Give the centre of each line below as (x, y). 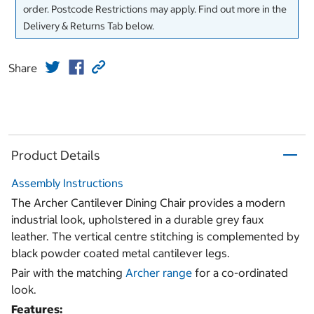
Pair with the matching (68, 273)
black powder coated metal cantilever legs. (122, 253)
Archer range (159, 273)
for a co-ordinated (240, 273)
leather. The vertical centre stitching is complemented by (155, 237)
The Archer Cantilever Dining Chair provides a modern (148, 203)
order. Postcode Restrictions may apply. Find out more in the (155, 9)
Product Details (56, 155)
